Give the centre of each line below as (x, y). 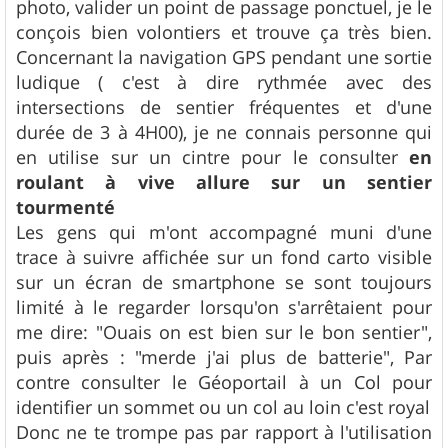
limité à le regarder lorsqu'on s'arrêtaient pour (224, 306)
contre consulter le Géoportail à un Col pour (224, 381)
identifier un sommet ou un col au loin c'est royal (223, 406)
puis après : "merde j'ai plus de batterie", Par (224, 356)
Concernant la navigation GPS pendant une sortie (224, 56)
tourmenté (65, 207)
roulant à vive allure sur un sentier (224, 182)
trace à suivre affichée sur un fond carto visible (224, 256)
